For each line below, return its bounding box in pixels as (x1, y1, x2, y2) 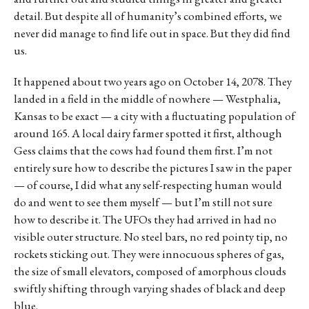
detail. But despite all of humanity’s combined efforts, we (14, 8, 282, 23)
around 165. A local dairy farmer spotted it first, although (14, 125, 282, 141)
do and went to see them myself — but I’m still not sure (14, 194, 272, 210)
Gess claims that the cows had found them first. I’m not (14, 142, 272, 158)
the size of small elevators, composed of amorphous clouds (14, 263, 286, 279)
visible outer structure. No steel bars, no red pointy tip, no (14, 228, 288, 244)
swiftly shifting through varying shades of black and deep (14, 280, 286, 296)
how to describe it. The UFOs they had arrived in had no (14, 211, 277, 227)
